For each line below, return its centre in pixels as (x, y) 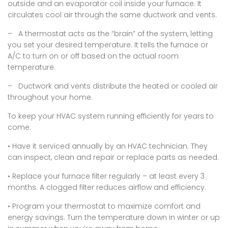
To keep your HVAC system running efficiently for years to (111, 116)
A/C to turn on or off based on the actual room (93, 56)
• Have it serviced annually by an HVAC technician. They (108, 146)
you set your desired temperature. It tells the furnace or (108, 45)
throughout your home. (50, 97)
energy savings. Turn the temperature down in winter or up (114, 218)
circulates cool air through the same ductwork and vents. (113, 15)
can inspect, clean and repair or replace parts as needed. (113, 158)
